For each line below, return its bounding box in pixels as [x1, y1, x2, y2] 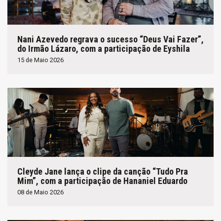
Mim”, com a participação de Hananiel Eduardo [17, 175, 187, 186]
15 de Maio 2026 [17, 56, 64, 64]
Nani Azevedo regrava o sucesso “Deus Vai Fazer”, [17, 34, 204, 44]
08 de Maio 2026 [17, 188, 64, 196]
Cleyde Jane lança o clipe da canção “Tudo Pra [17, 166, 188, 177]
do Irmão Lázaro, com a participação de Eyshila [17, 43, 190, 54]
